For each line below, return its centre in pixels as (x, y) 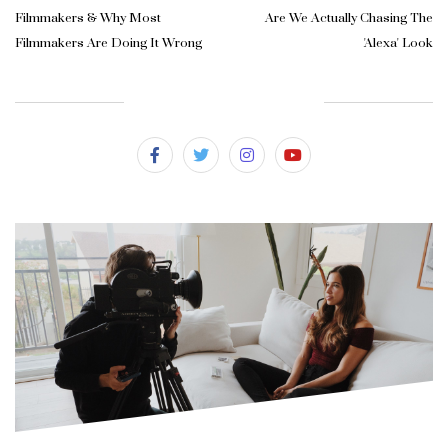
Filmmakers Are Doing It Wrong (108, 42)
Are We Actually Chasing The (349, 17)
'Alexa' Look (398, 42)
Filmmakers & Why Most (88, 17)
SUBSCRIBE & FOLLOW (225, 102)
